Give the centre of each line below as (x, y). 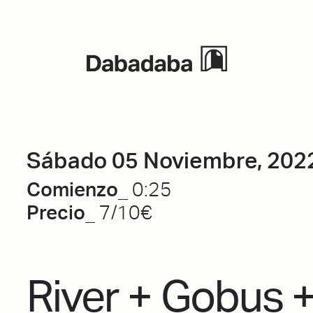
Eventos (284, 64)
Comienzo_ (79, 189)
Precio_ (63, 212)
